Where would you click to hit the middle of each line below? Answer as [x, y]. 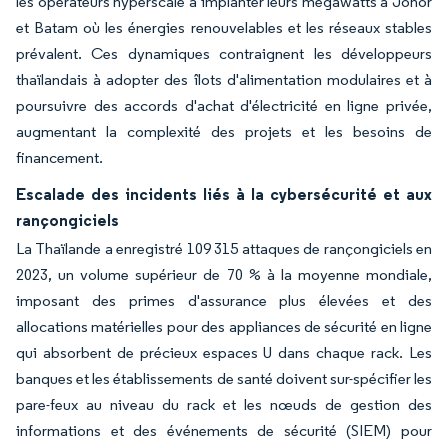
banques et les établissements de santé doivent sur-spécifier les [224, 378]
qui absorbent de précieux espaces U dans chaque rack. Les [224, 352]
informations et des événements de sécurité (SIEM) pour [224, 430]
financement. [59, 157]
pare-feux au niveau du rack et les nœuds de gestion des [224, 404]
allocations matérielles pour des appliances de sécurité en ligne [224, 326]
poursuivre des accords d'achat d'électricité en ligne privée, [224, 105]
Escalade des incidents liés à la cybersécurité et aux [224, 194]
